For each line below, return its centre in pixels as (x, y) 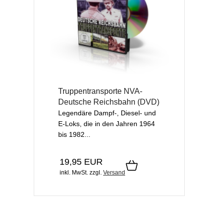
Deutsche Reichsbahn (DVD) (109, 102)
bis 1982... (74, 134)
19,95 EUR (81, 162)
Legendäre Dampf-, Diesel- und (107, 113)
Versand (114, 172)
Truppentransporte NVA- (100, 91)
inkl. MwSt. (74, 172)
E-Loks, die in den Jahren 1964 (107, 123)
